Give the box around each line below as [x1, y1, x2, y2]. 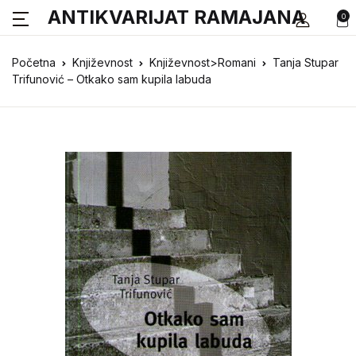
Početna [12, 56, 56, 69]
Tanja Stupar [273, 56, 339, 69]
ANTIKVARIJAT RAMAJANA [48, 6, 305, 29]
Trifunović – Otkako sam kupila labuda [12, 72, 211, 86]
